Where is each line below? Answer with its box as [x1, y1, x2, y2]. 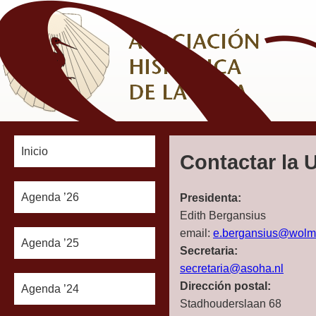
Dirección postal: [180, 280, 271, 292]
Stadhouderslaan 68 [180, 298, 281, 310]
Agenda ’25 [21, 237, 79, 249]
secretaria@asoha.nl [180, 262, 284, 274]
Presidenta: [180, 192, 241, 204]
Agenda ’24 [21, 283, 79, 295]
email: [180, 227, 213, 239]
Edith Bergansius [180, 209, 266, 221]
